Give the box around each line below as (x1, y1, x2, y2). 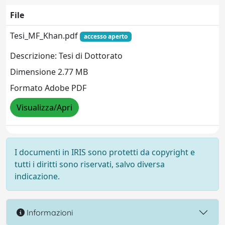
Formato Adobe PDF (10, 82, 86, 94)
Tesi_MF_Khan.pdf (10, 30, 80, 41)
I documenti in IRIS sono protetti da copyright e (15, 147, 195, 158)
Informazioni (25, 207, 73, 217)
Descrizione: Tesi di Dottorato (10, 50, 123, 62)
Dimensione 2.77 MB (10, 66, 88, 78)
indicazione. (15, 171, 60, 182)
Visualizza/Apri (17, 102, 72, 114)
